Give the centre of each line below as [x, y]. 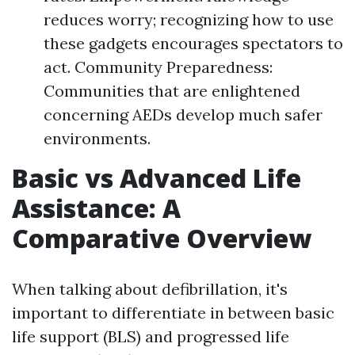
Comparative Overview [162, 238]
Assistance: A [96, 208]
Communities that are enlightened [172, 91]
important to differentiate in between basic [173, 313]
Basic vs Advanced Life [157, 178]
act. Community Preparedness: [158, 67]
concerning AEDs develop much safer [183, 115]
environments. [97, 138]
